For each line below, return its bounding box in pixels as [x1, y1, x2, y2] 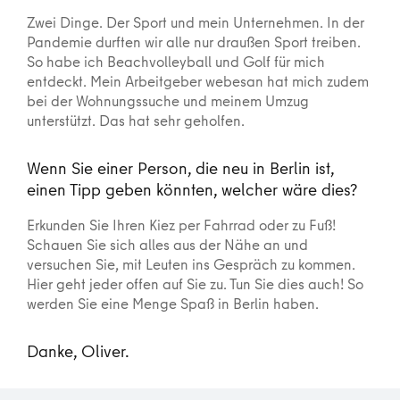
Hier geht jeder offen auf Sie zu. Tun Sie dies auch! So [27, 272, 363, 294]
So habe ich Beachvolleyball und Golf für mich [27, 50, 325, 71]
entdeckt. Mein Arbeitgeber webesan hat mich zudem [27, 70, 369, 91]
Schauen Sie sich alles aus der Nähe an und [27, 233, 308, 254]
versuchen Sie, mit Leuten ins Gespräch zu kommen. [27, 253, 355, 274]
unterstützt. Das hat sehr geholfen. [27, 109, 245, 130]
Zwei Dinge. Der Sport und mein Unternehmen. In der [27, 11, 364, 32]
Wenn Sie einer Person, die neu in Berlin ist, [27, 155, 334, 179]
